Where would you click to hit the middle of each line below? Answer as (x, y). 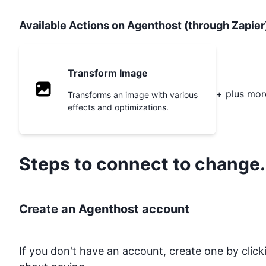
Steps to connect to (107, 164)
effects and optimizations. (118, 107)
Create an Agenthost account (104, 209)
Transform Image (108, 73)
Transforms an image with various (133, 95)
